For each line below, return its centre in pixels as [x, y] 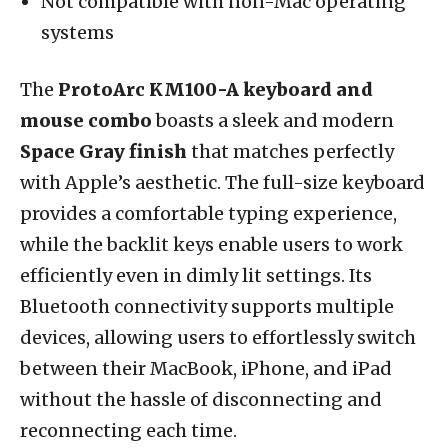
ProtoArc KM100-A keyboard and [215, 89]
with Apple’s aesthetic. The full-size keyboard [222, 182]
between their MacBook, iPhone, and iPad [206, 368]
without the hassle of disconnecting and [201, 399]
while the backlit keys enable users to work [211, 244]
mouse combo [86, 120]
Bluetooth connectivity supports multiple [207, 306]
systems [77, 32]
